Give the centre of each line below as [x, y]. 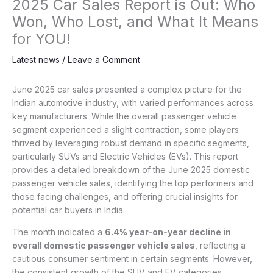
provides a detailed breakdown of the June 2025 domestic [131, 170]
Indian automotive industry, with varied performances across [133, 103]
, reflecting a [220, 246]
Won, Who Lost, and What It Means [135, 22]
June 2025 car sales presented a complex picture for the [127, 90]
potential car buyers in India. [69, 210]
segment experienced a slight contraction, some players [126, 130]
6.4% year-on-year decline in [168, 232]
